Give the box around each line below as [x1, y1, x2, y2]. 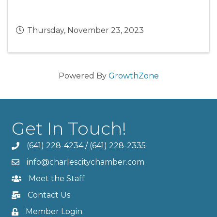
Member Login [26, 206, 82, 216]
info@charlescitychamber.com [27, 157, 144, 167]
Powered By [58, 71, 108, 80]
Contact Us [28, 190, 70, 200]
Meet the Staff [29, 173, 85, 183]
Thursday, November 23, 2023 [27, 25, 144, 35]
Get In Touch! [12, 117, 126, 139]
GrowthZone [108, 71, 159, 80]
